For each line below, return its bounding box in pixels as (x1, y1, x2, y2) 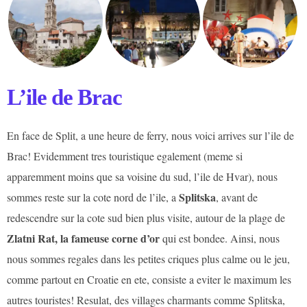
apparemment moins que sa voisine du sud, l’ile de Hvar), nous (7, 169, 278, 184)
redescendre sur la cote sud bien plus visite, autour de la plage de (7, 210, 285, 225)
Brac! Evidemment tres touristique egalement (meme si (7, 149, 243, 164)
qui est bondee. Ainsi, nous (160, 231, 280, 246)
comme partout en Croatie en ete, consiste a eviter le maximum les (7, 272, 291, 287)
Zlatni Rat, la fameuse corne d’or (7, 230, 160, 247)
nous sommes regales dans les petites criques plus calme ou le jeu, (7, 251, 290, 267)
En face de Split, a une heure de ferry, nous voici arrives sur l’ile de (7, 128, 294, 143)
